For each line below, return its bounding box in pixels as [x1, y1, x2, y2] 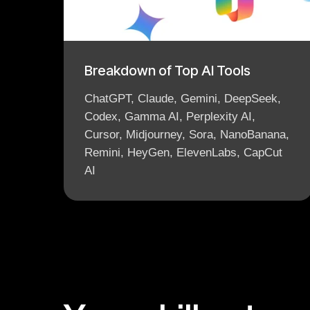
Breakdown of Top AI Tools [84, 62, 250, 79]
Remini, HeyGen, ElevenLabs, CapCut [84, 146, 282, 159]
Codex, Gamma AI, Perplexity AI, [84, 110, 255, 123]
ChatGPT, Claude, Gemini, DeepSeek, [84, 92, 281, 105]
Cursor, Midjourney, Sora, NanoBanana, [84, 128, 289, 141]
